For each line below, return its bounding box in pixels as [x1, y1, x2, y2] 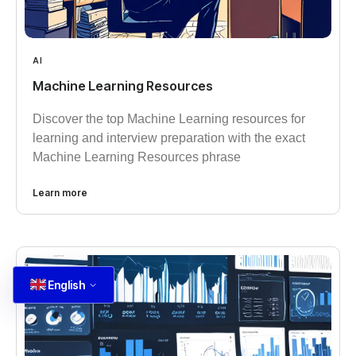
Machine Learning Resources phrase [33, 149, 241, 164]
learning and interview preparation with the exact [33, 130, 305, 145]
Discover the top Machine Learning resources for [33, 111, 305, 126]
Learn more [33, 186, 87, 199]
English [47, 277, 85, 292]
